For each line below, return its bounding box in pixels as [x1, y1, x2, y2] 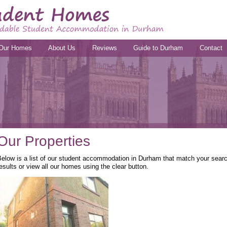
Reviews [92, 44, 117, 52]
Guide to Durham [133, 44, 183, 52]
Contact [199, 44, 222, 52]
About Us [48, 44, 76, 52]
